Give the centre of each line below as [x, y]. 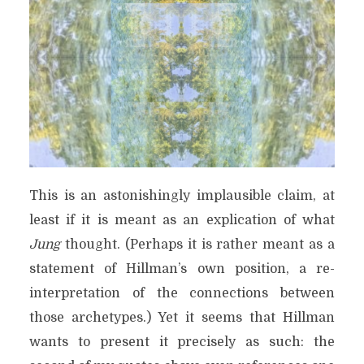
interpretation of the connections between [182, 293]
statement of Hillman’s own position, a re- [182, 269]
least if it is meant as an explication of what [182, 220]
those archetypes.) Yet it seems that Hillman [182, 318]
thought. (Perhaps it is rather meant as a [197, 245]
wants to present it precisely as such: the [182, 342]
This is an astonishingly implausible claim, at [182, 196]
